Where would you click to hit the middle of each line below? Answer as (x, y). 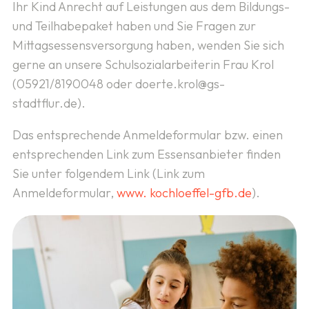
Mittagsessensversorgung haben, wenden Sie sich (148, 45)
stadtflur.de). (49, 103)
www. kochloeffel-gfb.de (184, 192)
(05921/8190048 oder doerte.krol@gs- (118, 83)
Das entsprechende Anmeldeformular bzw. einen (147, 134)
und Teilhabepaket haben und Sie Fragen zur (134, 26)
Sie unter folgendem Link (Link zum (108, 173)
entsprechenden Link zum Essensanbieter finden (146, 154)
